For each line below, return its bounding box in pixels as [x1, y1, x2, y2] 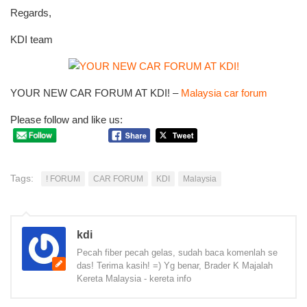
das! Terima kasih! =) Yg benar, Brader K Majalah [77, 260, 273, 271]
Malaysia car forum [181, 87, 267, 99]
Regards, [10, 7, 51, 19]
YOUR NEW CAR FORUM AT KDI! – [10, 87, 181, 99]
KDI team [10, 34, 53, 46]
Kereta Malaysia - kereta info [77, 273, 191, 284]
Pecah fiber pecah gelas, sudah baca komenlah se [77, 247, 278, 258]
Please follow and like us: [10, 114, 123, 126]
